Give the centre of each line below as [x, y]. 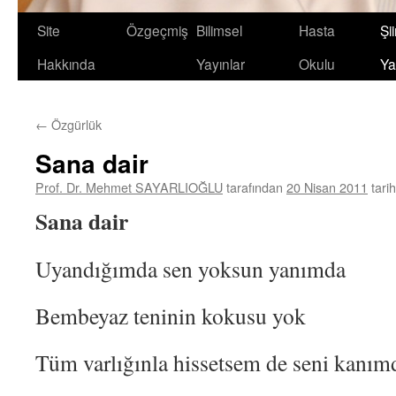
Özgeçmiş [157, 30]
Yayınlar [221, 64]
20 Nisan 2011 [327, 187]
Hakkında [66, 64]
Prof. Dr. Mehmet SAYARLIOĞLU [129, 187]
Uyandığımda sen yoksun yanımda [190, 269]
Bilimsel [219, 30]
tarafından [255, 187]
